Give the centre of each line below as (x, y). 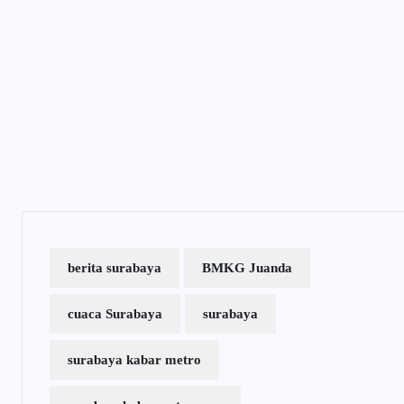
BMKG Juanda (247, 268)
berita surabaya (115, 268)
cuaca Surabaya (115, 314)
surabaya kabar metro (134, 360)
